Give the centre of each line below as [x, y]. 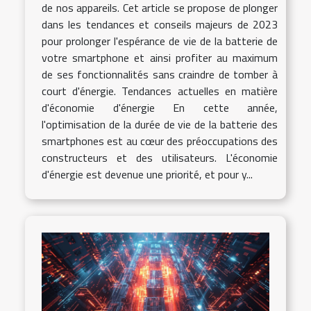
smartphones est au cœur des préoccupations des [160, 141]
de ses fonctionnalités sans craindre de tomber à [160, 75]
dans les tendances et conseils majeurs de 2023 [160, 25]
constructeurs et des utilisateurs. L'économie [160, 158]
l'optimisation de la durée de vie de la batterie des [160, 125]
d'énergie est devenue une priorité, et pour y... [147, 175]
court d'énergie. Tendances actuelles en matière [160, 91]
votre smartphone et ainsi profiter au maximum [160, 58]
